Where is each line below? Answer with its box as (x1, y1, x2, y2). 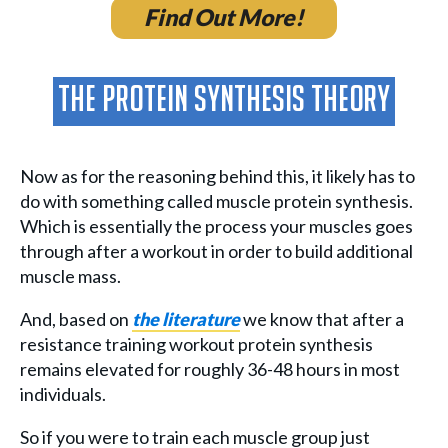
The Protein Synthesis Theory (58, 85, 390, 119)
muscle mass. (20, 265, 121, 288)
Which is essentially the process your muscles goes (20, 215, 413, 238)
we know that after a (240, 308, 404, 331)
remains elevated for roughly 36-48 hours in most (20, 358, 400, 381)
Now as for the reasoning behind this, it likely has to (20, 165, 415, 188)
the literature (132, 308, 240, 331)
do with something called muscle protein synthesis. (20, 190, 413, 213)
